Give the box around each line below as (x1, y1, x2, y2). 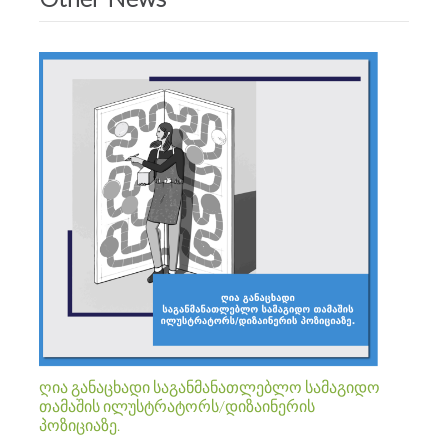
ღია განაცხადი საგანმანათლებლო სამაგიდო (39, 376, 380, 396)
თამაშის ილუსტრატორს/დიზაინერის (39, 395, 315, 415)
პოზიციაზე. (39, 414, 120, 434)
